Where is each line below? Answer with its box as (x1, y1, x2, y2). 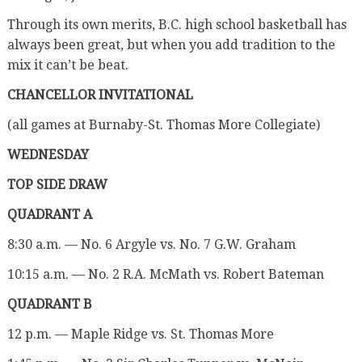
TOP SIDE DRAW (6, 176, 107, 192)
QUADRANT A (6, 206, 92, 222)
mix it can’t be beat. (6, 57, 128, 73)
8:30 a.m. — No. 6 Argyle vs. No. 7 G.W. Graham (6, 236, 296, 252)
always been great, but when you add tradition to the (6, 36, 335, 53)
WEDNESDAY (6, 146, 89, 162)
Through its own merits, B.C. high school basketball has (6, 16, 347, 32)
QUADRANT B (6, 296, 92, 312)
